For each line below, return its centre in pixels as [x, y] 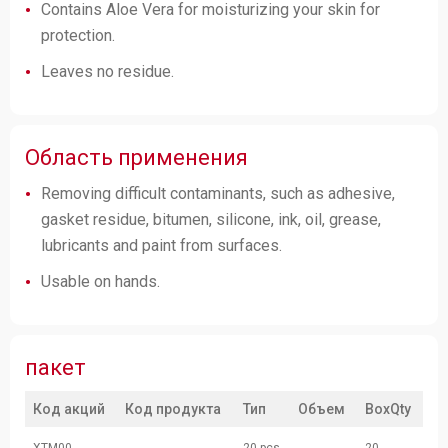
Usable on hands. [100, 281]
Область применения [136, 157]
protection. [78, 35]
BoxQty [388, 409]
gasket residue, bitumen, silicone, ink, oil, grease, [211, 219]
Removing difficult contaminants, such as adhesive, [218, 193]
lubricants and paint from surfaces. [161, 245]
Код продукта [173, 409]
